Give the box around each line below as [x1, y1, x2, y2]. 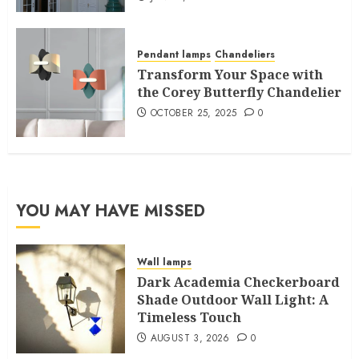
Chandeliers [215, 47, 275, 63]
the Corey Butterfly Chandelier [137, 83, 341, 102]
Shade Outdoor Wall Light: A [137, 291, 329, 309]
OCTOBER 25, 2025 [150, 106, 237, 121]
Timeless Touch [137, 309, 241, 327]
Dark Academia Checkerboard [137, 273, 340, 292]
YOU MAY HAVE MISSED [16, 200, 205, 224]
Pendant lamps [137, 47, 211, 63]
